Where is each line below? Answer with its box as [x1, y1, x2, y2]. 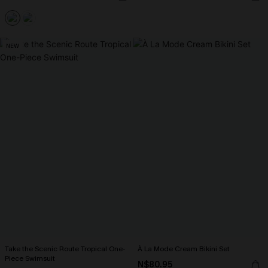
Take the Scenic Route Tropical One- [5, 244, 125, 254]
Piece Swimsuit [5, 254, 55, 263]
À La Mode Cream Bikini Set [138, 244, 230, 254]
